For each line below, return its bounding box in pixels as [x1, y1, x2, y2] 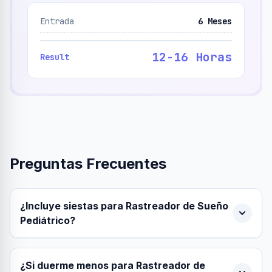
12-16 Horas [152, 49, 232, 65]
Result [40, 52, 69, 63]
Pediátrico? [20, 214, 75, 226]
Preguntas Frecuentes [10, 155, 166, 172]
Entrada [40, 16, 74, 27]
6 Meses [198, 16, 232, 27]
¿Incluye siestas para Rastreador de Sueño [20, 200, 228, 212]
